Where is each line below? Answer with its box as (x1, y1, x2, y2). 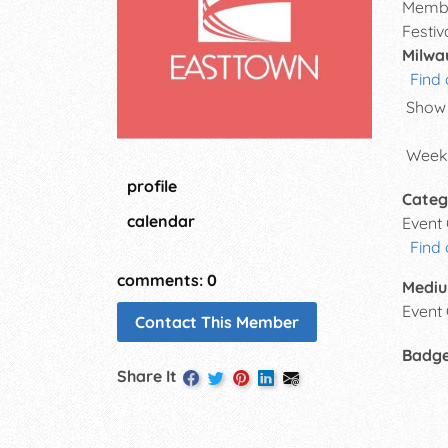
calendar (127, 210, 195, 231)
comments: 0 (117, 269, 217, 290)
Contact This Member (135, 311, 299, 332)
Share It (117, 365, 177, 386)
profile (127, 175, 177, 196)
